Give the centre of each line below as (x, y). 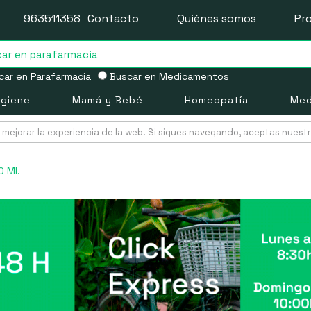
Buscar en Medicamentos (168, 76)
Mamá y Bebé (107, 100)
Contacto (113, 18)
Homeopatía (216, 100)
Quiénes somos (217, 18)
